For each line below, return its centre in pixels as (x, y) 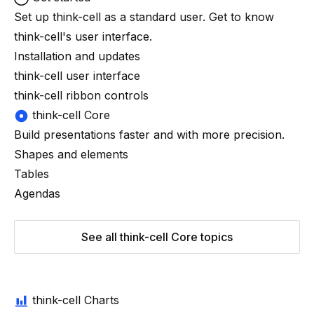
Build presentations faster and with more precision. (149, 135)
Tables (32, 174)
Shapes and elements (71, 154)
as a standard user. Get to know (187, 17)
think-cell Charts (74, 300)
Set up (33, 17)
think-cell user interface (77, 76)
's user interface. (107, 36)
